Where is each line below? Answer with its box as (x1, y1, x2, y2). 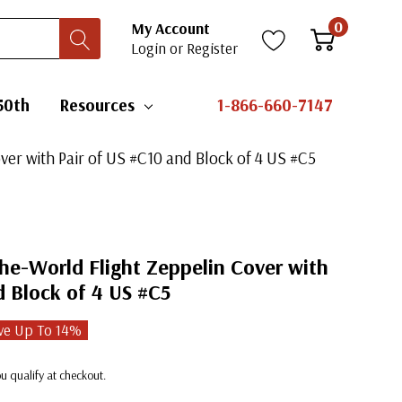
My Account (131, 19, 210, 38)
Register (187, 39, 238, 57)
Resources (59, 94, 135, 116)
